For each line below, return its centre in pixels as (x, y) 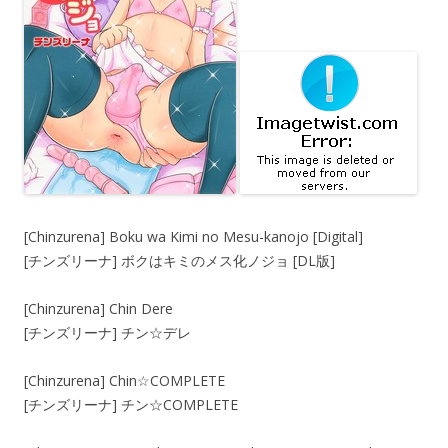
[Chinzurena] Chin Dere (98, 308)
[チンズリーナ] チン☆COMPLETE (131, 404)
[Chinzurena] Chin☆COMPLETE (124, 380)
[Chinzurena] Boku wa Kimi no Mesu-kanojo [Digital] (193, 236)
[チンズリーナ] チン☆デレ (107, 332)
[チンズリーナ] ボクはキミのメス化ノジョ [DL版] (179, 260)
